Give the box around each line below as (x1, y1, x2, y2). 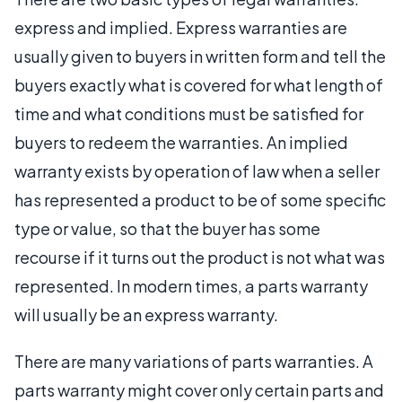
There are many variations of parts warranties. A (14, 350, 373, 371)
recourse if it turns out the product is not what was (14, 246, 385, 267)
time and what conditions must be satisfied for (14, 102, 363, 124)
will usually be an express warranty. (14, 303, 278, 325)
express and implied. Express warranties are (14, 16, 347, 38)
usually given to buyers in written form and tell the (14, 45, 386, 66)
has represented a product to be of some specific (14, 188, 386, 210)
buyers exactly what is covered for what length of (14, 74, 383, 95)
